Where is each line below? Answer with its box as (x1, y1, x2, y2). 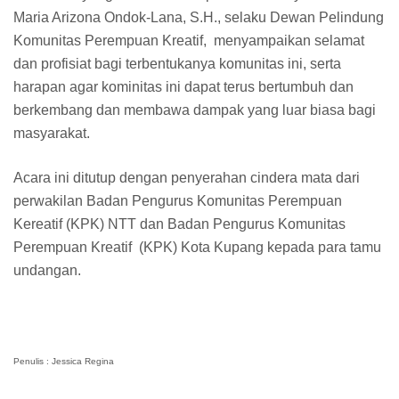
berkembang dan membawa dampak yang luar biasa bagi (13, 102, 376, 118)
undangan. (13, 263, 81, 279)
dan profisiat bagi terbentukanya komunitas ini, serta (13, 56, 341, 72)
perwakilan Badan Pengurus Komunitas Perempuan (13, 193, 342, 209)
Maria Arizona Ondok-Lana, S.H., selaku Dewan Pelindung (13, 10, 384, 26)
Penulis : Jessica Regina (13, 356, 114, 367)
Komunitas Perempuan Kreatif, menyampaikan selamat (13, 33, 364, 49)
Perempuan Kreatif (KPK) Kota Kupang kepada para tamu (13, 240, 381, 256)
